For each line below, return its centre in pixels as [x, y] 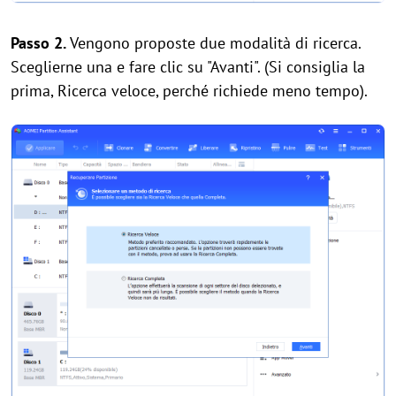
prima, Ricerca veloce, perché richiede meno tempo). [189, 90]
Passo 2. [38, 42]
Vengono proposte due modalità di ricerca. [213, 42]
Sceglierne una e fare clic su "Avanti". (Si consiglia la [188, 66]
